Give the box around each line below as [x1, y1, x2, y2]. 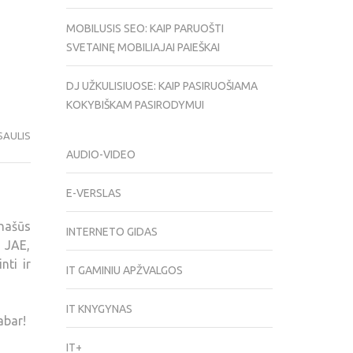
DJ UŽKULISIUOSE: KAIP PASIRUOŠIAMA [65, 80, 258, 93]
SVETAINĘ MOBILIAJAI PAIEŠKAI [65, 41, 220, 54]
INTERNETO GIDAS [65, 225, 158, 239]
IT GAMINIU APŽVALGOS [65, 264, 183, 277]
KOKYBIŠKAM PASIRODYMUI [65, 98, 204, 112]
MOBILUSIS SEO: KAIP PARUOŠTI [65, 22, 224, 35]
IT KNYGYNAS [65, 303, 132, 316]
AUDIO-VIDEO [65, 148, 136, 162]
